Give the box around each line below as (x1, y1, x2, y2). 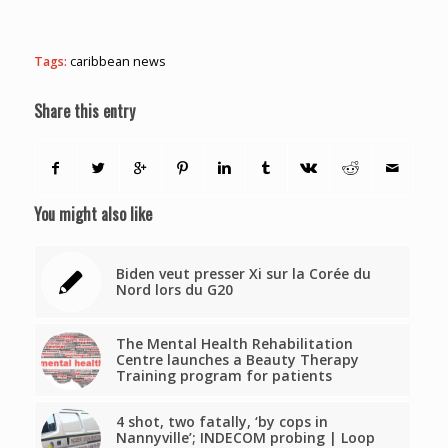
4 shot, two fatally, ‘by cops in (115, 412, 328, 432)
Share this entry (33, 99, 135, 124)
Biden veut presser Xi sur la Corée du (115, 264, 371, 284)
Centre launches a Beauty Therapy (115, 350, 359, 370)
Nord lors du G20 (115, 280, 233, 300)
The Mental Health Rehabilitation (115, 334, 353, 354)
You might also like (33, 202, 152, 227)
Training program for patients (115, 366, 332, 386)
